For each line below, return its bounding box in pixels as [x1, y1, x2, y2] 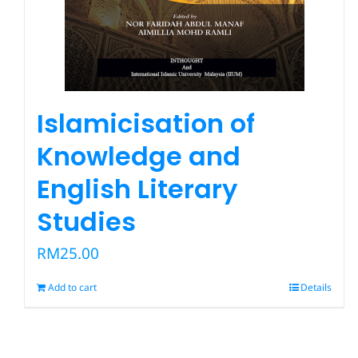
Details [300, 280, 332, 294]
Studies [37, 203, 136, 240]
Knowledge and [37, 137, 241, 174]
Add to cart [48, 280, 97, 294]
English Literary [37, 170, 237, 207]
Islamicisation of [37, 105, 255, 141]
